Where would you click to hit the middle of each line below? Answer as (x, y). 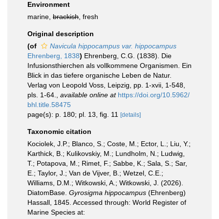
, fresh (88, 17)
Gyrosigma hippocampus (108, 193)
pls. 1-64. (42, 95)
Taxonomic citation (59, 131)
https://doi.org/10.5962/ (154, 95)
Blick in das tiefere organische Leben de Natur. (99, 75)
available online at (88, 95)
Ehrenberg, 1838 (54, 56)
